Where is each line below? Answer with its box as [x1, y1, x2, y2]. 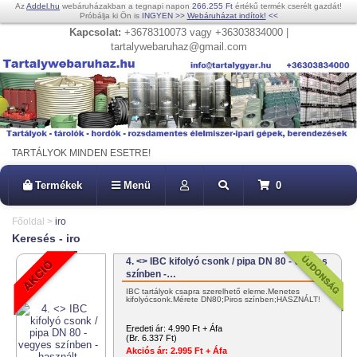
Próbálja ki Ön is [79, 11, 142, 20]
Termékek [35, 179, 82, 192]
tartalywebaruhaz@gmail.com [110, 41, 247, 53]
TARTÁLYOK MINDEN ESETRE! [12, 147, 151, 159]
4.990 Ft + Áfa [168, 324, 223, 334]
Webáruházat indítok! [186, 11, 266, 20]
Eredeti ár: [126, 324, 167, 334]
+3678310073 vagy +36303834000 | [120, 26, 288, 38]
